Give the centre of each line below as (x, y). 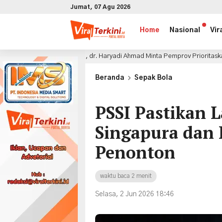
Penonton (135, 152)
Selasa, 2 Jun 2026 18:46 (135, 194)
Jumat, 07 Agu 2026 (100, 7)
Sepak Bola (153, 78)
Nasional (185, 30)
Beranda (110, 78)
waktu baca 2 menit (126, 176)
